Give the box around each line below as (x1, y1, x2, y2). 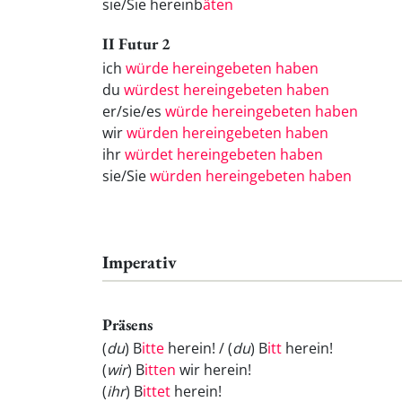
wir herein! (176, 360, 251, 380)
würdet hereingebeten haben (125, 144, 323, 164)
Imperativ (102, 249, 177, 274)
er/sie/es (102, 100, 165, 121)
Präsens (102, 313, 153, 335)
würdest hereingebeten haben (124, 79, 329, 100)
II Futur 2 (102, 33, 170, 54)
